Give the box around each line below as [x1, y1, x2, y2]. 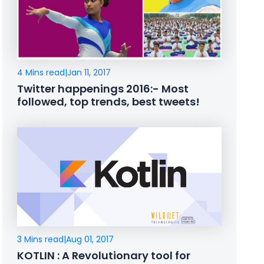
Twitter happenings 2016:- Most [17, 81, 189, 96]
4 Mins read [17, 66, 65, 78]
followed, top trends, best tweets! [17, 94, 200, 109]
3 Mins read [17, 233, 64, 246]
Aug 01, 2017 [66, 233, 114, 246]
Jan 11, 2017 [67, 66, 111, 78]
